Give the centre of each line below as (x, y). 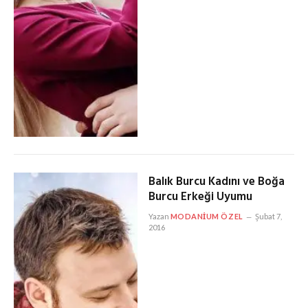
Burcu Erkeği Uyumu (200, 197)
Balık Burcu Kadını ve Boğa (216, 181)
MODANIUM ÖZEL (207, 216)
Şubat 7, (268, 216)
